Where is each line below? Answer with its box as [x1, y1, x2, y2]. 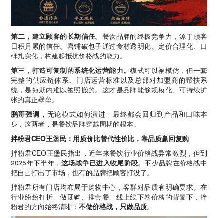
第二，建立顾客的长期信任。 [11, 31, 102, 41]
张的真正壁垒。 [11, 94, 59, 104]
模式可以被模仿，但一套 [130, 65, 207, 75]
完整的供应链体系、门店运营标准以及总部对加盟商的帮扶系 [11, 74, 207, 85]
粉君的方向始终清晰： [11, 201, 79, 211]
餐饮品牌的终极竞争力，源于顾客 [102, 31, 207, 41]
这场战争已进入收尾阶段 [61, 157, 138, 167]
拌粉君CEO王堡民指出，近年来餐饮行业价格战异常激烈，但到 [11, 147, 207, 158]
